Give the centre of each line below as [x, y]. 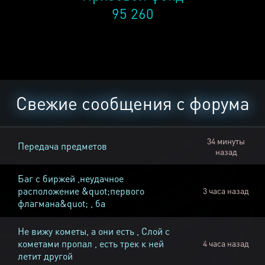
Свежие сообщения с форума [132, 103]
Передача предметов [62, 146]
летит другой [45, 256]
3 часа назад [226, 191]
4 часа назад [226, 243]
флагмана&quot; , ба [62, 203]
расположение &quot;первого [81, 191]
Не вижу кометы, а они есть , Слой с [94, 231]
